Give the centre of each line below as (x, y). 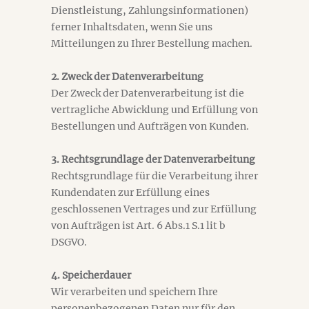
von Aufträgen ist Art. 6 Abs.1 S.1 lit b (138, 226)
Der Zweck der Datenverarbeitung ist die (148, 93)
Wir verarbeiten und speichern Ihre (134, 292)
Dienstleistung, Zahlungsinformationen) (150, 10)
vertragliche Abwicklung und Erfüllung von (154, 110)
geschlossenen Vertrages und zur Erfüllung (154, 209)
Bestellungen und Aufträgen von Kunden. (150, 126)
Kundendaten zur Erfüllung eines (130, 192)
